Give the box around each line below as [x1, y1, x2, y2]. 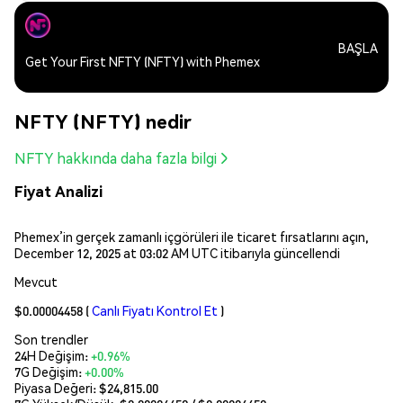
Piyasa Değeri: [14, 379, 99, 396]
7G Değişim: [14, 363, 85, 380]
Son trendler [14, 330, 88, 347]
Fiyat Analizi [14, 182, 103, 201]
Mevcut [14, 273, 58, 290]
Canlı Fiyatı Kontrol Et [92, 301, 218, 318]
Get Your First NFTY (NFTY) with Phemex [25, 53, 260, 70]
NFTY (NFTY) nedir [14, 108, 192, 133]
